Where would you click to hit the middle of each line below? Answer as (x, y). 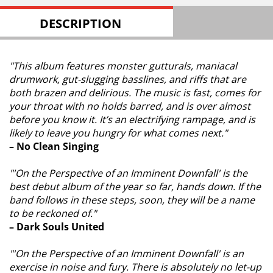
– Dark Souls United (57, 227)
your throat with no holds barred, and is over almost (130, 106)
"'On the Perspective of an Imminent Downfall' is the (128, 173)
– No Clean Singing (54, 146)
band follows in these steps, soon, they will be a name (132, 200)
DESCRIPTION (80, 23)
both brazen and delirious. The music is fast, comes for (135, 93)
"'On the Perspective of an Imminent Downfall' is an (126, 253)
